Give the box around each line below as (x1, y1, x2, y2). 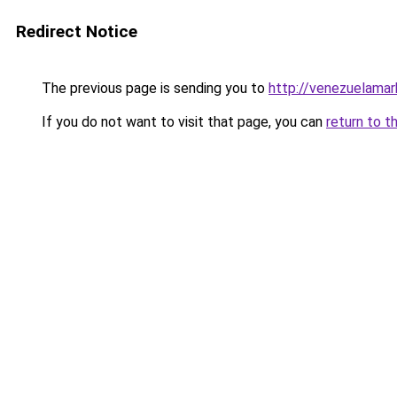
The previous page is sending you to (38, 80, 269, 97)
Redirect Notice (16, 21, 137, 42)
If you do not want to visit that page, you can (38, 113, 326, 130)
